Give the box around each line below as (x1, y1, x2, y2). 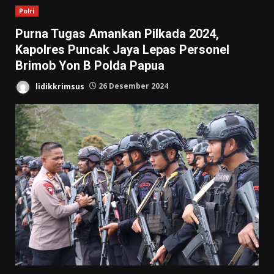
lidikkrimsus (34, 81, 84, 92)
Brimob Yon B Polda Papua (15, 57, 165, 73)
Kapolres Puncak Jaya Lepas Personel (15, 42, 229, 57)
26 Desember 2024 (97, 81, 168, 92)
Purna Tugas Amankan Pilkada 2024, (15, 26, 219, 41)
